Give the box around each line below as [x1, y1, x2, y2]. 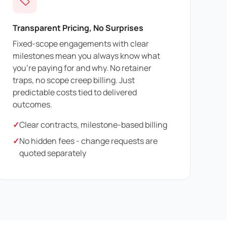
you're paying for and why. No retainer [13, 62, 152, 74]
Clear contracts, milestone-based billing [19, 119, 167, 131]
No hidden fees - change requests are [19, 135, 158, 147]
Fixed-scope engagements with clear [13, 38, 149, 50]
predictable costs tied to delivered [13, 87, 137, 98]
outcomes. [13, 99, 52, 110]
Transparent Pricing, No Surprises [13, 22, 143, 33]
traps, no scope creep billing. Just [13, 74, 135, 86]
